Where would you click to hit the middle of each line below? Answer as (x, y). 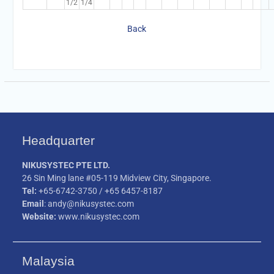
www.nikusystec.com (99, 217)
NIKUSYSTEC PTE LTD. (67, 165)
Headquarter (59, 141)
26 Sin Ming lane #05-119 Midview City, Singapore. (117, 178)
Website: (40, 217)
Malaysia (49, 261)
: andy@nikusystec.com (89, 204)
